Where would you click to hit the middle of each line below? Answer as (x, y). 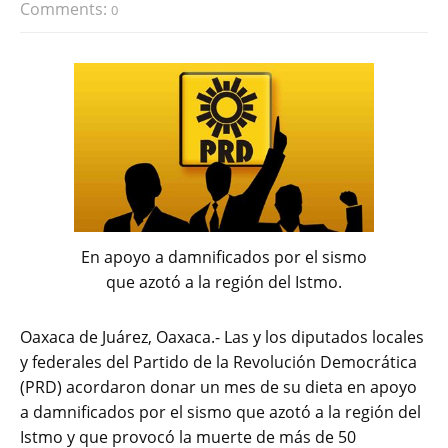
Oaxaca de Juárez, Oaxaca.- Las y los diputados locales (222, 337)
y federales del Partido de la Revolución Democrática (218, 362)
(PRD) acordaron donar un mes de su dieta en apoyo (218, 387)
